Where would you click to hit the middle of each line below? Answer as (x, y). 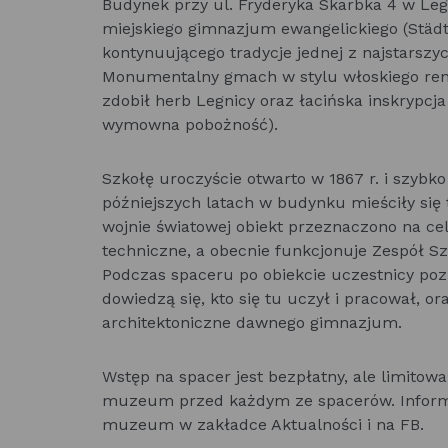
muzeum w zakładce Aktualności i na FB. (263, 424)
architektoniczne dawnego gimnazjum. (252, 322)
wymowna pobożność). (190, 124)
